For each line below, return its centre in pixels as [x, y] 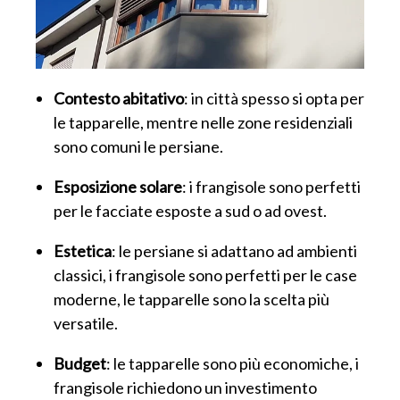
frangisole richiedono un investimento [185, 387]
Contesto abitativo [119, 98]
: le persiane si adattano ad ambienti [234, 250]
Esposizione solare [118, 186]
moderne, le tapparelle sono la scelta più [192, 299]
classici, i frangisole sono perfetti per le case [205, 275]
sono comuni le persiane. [138, 146]
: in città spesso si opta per [274, 98]
